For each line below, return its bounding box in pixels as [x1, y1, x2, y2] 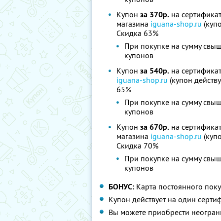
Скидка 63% [116, 28, 158, 38]
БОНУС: [109, 182, 134, 192]
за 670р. [140, 122, 169, 132]
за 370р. [140, 9, 169, 20]
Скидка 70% [116, 141, 158, 150]
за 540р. [140, 66, 169, 76]
